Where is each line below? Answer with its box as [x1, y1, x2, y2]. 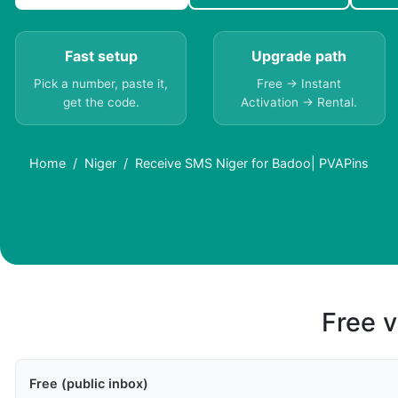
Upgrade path [251, 47, 347, 66]
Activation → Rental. [241, 95, 358, 110]
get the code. [62, 95, 139, 110]
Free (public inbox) [29, 376, 148, 392]
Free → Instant [257, 76, 342, 92]
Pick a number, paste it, [34, 76, 169, 92]
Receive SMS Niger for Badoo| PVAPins [135, 155, 369, 171]
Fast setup [64, 47, 138, 66]
